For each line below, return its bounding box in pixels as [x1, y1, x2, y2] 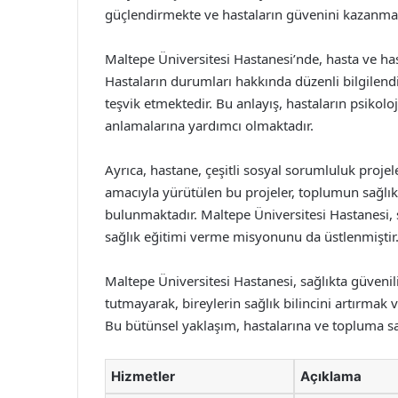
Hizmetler [111, 368, 175, 385]
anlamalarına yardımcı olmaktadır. [105, 116, 314, 134]
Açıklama [300, 368, 362, 385]
